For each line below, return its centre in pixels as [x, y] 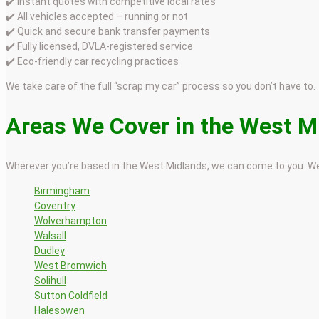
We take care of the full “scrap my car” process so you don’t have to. [161, 86]
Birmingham [62, 190]
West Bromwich [70, 265]
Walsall [50, 235]
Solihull [50, 280]
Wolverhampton [70, 220]
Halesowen [59, 310]
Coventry [55, 205]
